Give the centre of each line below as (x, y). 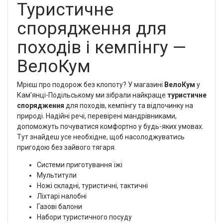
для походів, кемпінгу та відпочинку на (128, 105)
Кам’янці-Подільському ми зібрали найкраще (92, 95)
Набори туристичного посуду (84, 217)
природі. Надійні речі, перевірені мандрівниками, (97, 116)
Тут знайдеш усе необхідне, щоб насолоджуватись (101, 137)
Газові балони (59, 206)
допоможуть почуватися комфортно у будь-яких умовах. (110, 126)
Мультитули (56, 175)
